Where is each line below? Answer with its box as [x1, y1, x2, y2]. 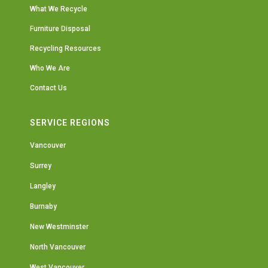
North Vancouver [30, 243, 86, 251]
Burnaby [30, 202, 57, 211]
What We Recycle [30, 5, 87, 13]
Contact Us [30, 84, 67, 92]
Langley [30, 182, 56, 190]
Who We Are [30, 64, 70, 72]
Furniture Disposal [30, 25, 90, 33]
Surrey [30, 162, 51, 170]
